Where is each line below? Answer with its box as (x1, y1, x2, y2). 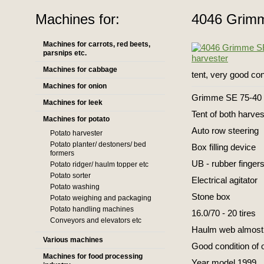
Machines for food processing (43, 252, 143, 260)
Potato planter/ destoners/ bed (50, 140, 146, 148)
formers (50, 149, 74, 157)
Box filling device (192, 142, 256, 152)
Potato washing (50, 183, 100, 191)
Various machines (43, 236, 103, 244)
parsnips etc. (43, 49, 87, 57)
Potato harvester (50, 129, 103, 137)
